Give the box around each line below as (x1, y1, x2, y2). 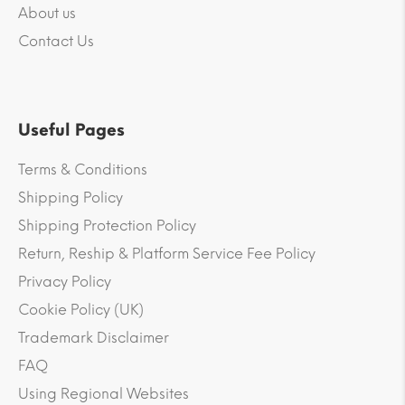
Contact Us (18, 33, 94, 51)
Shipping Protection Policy (18, 217, 196, 235)
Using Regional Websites (18, 385, 189, 403)
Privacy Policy (18, 273, 111, 291)
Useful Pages (18, 120, 125, 141)
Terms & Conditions (18, 161, 147, 179)
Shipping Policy (18, 189, 123, 207)
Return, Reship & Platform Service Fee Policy (18, 245, 316, 263)
